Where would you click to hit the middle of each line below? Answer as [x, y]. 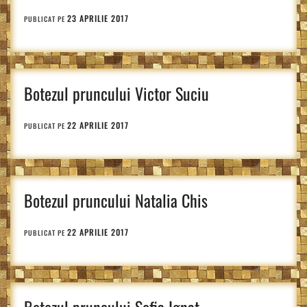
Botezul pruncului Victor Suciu [116, 93]
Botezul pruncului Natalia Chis [116, 200]
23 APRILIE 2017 [98, 18]
